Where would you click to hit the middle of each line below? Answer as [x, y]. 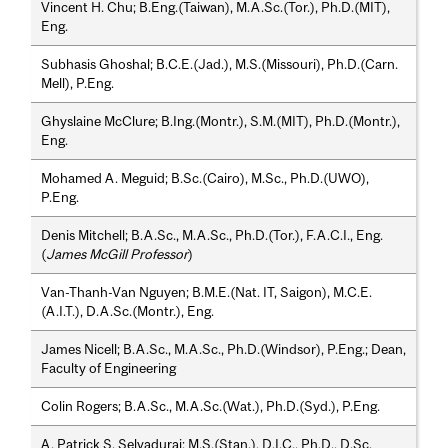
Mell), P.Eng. [78, 82]
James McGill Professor [117, 253]
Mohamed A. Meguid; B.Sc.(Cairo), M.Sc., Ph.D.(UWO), [205, 177]
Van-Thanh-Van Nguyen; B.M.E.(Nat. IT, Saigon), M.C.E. [207, 291]
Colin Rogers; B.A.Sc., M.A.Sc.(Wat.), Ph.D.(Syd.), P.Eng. [211, 405]
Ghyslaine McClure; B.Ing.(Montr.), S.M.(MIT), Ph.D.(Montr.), [221, 120]
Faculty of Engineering [109, 367]
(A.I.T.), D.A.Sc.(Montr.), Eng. [128, 310]
